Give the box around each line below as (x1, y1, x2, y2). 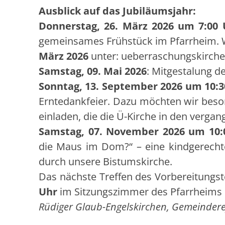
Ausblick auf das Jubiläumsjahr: (39, 4, 196, 18)
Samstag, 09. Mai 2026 (39, 64, 147, 78)
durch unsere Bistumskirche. (39, 155, 172, 169)
